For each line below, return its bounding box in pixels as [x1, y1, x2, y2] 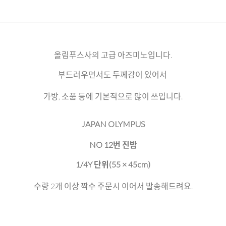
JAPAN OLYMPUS [81, 119, 145, 129]
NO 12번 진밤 [89, 139, 137, 149]
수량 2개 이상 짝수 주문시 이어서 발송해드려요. [33, 181, 193, 191]
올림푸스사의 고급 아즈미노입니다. [54, 49, 172, 60]
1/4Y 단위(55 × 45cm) [76, 159, 150, 169]
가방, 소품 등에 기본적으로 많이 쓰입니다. [43, 91, 183, 101]
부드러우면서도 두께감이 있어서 [58, 69, 168, 79]
